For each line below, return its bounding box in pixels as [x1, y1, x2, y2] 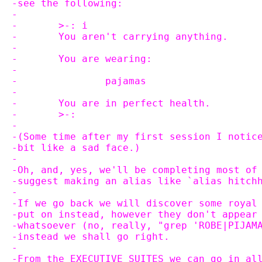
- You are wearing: [58, 53, 152, 64]
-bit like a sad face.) [12, 142, 140, 153]
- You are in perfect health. [58, 98, 211, 109]
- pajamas [105, 75, 146, 87]
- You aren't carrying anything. [58, 31, 228, 42]
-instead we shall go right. [12, 231, 170, 242]
